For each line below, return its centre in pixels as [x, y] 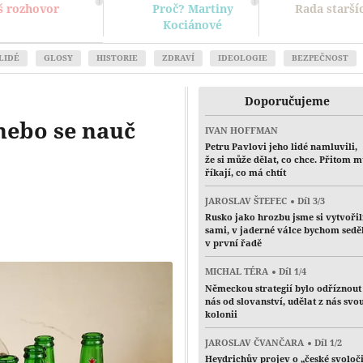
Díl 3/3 [311, 200]
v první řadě [234, 243]
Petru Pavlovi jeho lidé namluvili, [282, 146]
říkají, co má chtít [246, 172]
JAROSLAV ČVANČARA [255, 342]
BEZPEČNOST [320, 58]
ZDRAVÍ [178, 58]
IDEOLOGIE [243, 58]
